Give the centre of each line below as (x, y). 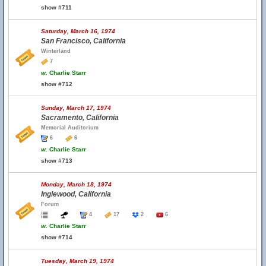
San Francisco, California (83, 41)
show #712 (57, 84)
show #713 (57, 161)
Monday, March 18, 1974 (76, 184)
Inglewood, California (76, 194)
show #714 (57, 237)
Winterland (56, 51)
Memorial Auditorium (70, 128)
